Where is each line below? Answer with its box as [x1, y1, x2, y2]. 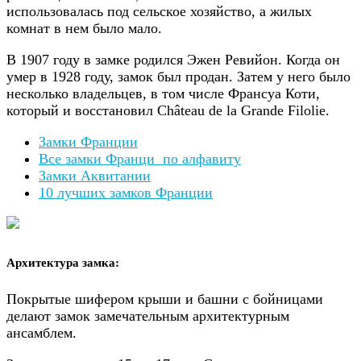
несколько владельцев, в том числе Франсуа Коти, [6, 85, 320, 102]
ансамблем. [6, 325, 77, 342]
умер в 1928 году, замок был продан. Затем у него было [6, 68, 351, 85]
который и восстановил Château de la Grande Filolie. [6, 102, 330, 119]
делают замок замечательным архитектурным [6, 308, 289, 325]
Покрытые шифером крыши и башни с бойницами [6, 291, 323, 308]
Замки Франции [39, 134, 138, 151]
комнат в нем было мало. [6, 20, 166, 37]
